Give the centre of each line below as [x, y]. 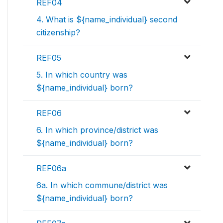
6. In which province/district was [97, 130]
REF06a [51, 168]
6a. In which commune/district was [102, 185]
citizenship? [58, 33]
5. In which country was [82, 75]
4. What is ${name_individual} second [107, 20]
